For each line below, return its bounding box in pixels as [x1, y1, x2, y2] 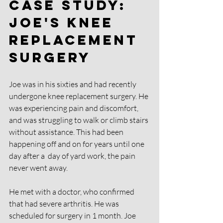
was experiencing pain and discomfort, [9, 103, 140, 113]
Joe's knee [9, 14, 119, 31]
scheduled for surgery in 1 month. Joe [9, 211, 137, 221]
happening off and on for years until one [9, 139, 146, 149]
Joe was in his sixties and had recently [9, 79, 138, 89]
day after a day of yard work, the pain [9, 151, 137, 161]
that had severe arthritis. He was [9, 199, 120, 209]
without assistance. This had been [9, 127, 125, 137]
